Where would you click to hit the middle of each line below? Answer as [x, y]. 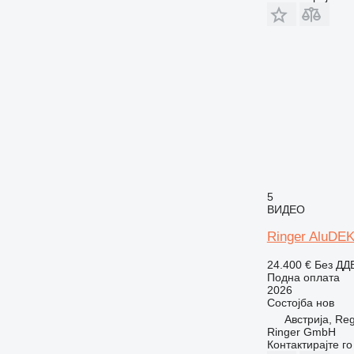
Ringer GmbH [301, 331]
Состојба [290, 302]
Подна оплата [303, 277]
